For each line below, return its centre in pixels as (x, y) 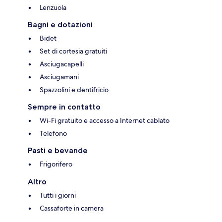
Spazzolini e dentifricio (74, 90)
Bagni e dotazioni (60, 25)
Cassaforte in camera (72, 208)
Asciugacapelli (62, 64)
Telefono (53, 134)
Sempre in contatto (64, 107)
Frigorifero (56, 164)
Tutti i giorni (58, 195)
